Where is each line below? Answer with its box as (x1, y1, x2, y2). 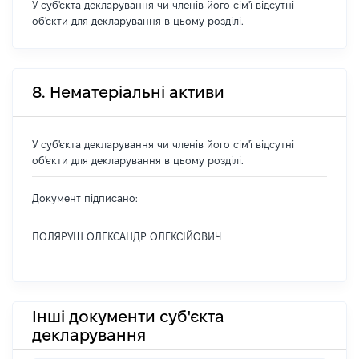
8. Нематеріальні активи (32, 83, 224, 101)
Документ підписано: (32, 192, 138, 204)
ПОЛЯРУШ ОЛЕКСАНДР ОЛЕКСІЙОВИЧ (32, 231, 221, 242)
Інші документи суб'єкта (32, 307, 224, 325)
